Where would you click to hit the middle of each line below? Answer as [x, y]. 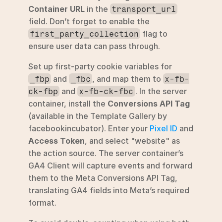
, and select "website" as [132, 140]
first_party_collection [84, 34]
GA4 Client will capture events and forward [110, 165]
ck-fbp [43, 91]
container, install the [68, 103]
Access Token [56, 140]
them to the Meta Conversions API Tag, [103, 178]
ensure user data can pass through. [94, 46]
